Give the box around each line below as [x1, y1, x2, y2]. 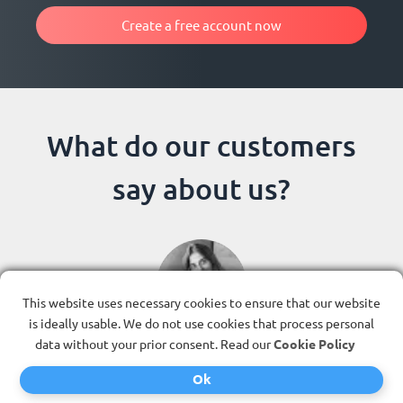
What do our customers [47, 127, 356, 163]
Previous [26, 321, 82, 340]
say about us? [112, 170, 291, 206]
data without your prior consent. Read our [34, 336, 273, 352]
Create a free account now [121, 15, 282, 33]
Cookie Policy [273, 336, 355, 352]
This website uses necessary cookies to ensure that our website [22, 294, 381, 310]
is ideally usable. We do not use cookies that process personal [29, 315, 374, 331]
